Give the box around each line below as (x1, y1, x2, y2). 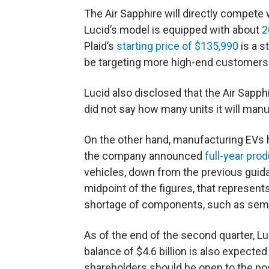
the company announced (84, 150, 205, 163)
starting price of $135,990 (116, 40, 238, 53)
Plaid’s (84, 40, 116, 53)
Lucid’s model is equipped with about (84, 23, 262, 37)
